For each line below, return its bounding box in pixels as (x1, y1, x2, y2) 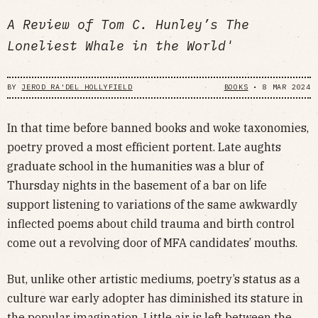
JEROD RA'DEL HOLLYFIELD (21, 82, 133, 92)
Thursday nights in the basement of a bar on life (7, 177, 267, 192)
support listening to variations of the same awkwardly (7, 197, 297, 212)
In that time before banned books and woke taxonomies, (7, 120, 309, 135)
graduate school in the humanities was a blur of (7, 158, 263, 173)
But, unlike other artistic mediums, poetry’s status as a (7, 271, 300, 286)
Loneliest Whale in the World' (7, 36, 234, 54)
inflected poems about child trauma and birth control (7, 216, 295, 231)
